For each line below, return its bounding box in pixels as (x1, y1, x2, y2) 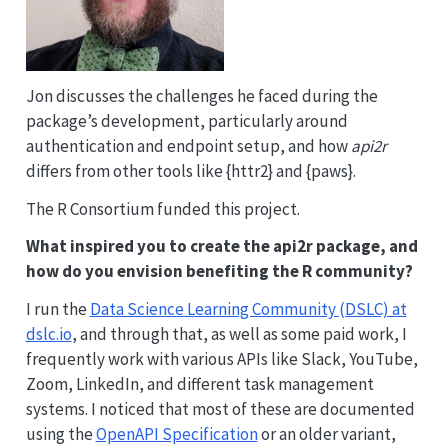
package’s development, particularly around (25, 109, 348, 132)
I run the (25, 298, 90, 321)
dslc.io (25, 323, 72, 346)
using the (25, 423, 96, 446)
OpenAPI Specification (95, 423, 258, 446)
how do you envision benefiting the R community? (25, 260, 413, 283)
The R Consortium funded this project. (25, 197, 300, 220)
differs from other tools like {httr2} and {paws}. (25, 159, 356, 182)
